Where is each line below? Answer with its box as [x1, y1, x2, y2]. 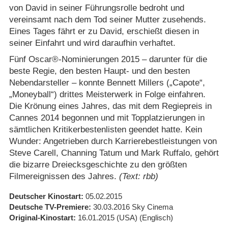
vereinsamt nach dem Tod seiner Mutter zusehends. [9, 15, 206, 25]
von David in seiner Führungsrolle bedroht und [9, 3, 184, 13]
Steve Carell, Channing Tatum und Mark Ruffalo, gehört [9, 148, 219, 158]
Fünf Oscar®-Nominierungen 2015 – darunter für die [9, 54, 207, 64]
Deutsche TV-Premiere [9, 202, 89, 211]
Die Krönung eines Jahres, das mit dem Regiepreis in [9, 101, 212, 111]
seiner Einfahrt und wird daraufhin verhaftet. [9, 38, 176, 48]
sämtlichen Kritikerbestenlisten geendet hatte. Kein [9, 124, 202, 134]
